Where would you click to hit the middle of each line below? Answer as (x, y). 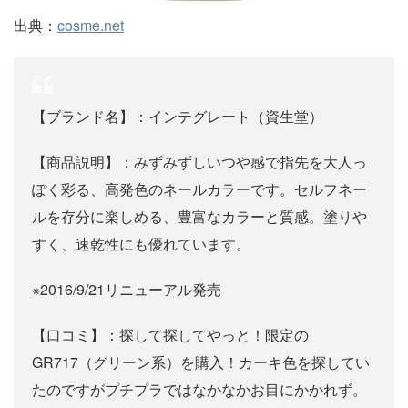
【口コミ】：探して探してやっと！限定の (170, 335)
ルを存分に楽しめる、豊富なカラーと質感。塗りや (199, 217)
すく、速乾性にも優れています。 (141, 244)
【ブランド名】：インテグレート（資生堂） (178, 117)
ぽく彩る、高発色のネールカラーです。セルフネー (199, 189)
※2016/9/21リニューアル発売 (127, 290)
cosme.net (91, 25)
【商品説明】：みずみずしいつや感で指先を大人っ (199, 162)
